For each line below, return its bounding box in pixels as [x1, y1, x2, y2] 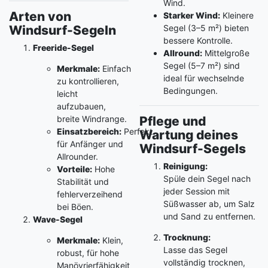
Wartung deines [139, 127, 238, 142]
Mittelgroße [202, 47, 249, 58]
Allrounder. [57, 151, 98, 162]
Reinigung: [163, 160, 208, 171]
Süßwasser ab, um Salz [163, 198, 255, 209]
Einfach [100, 63, 131, 74]
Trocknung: [163, 232, 211, 242]
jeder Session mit [163, 185, 230, 196]
